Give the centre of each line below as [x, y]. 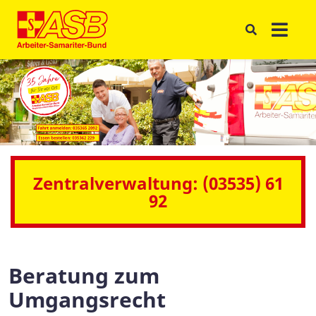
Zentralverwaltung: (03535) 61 [158, 183]
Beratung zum [84, 276]
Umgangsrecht [87, 300]
